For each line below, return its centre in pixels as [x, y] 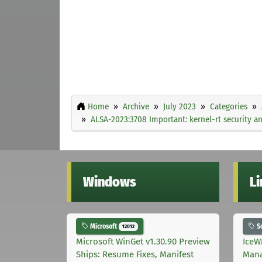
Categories [229, 106]
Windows [110, 182]
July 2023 [180, 106]
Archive [136, 106]
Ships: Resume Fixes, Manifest [135, 255]
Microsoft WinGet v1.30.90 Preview [143, 242]
